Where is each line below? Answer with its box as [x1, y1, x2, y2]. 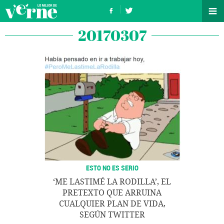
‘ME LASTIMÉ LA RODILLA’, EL [53, 177, 171, 186]
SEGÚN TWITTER [79, 210, 145, 219]
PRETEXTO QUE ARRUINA [62, 188, 161, 197]
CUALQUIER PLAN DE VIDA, [58, 199, 165, 208]
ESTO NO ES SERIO [85, 163, 138, 172]
